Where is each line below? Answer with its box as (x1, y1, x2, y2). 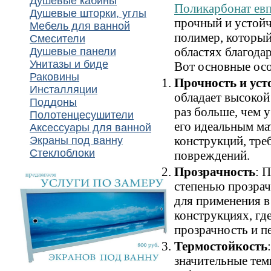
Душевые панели (30, 45, 116, 57)
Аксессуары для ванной (30, 122, 151, 134)
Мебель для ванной (30, 20, 130, 32)
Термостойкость (174, 239, 267, 253)
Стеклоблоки (30, 147, 95, 159)
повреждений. (174, 148, 250, 163)
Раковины (30, 71, 79, 83)
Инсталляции (30, 83, 97, 96)
